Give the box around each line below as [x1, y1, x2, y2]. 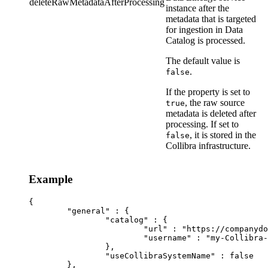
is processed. [195, 35, 245, 46]
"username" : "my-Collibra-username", [29, 233, 144, 242]
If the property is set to [166, 87, 250, 98]
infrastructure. [196, 141, 251, 151]
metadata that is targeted [166, 14, 256, 25]
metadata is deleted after [166, 108, 256, 119]
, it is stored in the [190, 130, 256, 141]
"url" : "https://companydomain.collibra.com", [29, 224, 144, 233]
